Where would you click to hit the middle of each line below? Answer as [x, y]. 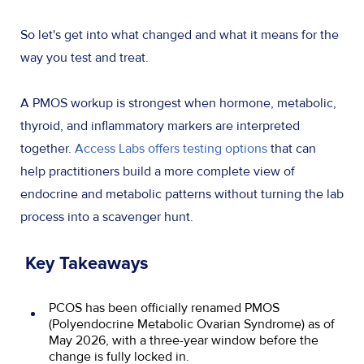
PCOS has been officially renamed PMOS [164, 308]
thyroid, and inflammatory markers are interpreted [160, 126]
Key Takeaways [87, 264]
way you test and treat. [86, 58]
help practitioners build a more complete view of [158, 172]
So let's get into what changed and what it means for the [180, 35]
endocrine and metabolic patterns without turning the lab [182, 195]
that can [292, 149]
